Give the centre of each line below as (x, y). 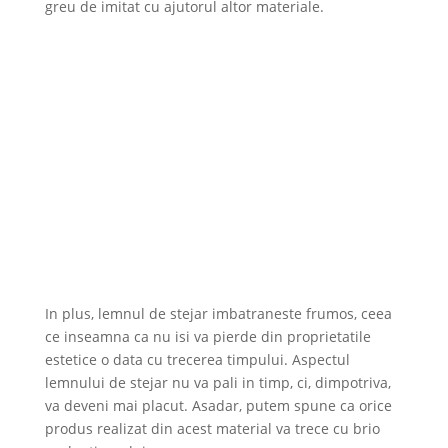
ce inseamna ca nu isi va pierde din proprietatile (207, 336)
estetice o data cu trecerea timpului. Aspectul (197, 359)
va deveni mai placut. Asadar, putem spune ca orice (218, 405)
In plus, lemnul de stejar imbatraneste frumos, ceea (218, 313)
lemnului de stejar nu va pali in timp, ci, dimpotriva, (217, 382)
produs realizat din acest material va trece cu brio (212, 428)
